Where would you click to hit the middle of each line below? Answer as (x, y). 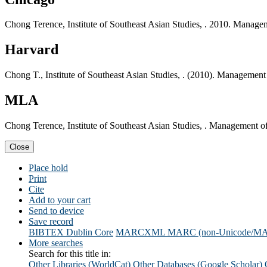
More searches (56, 243)
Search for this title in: (70, 254)
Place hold (48, 168)
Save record (51, 222)
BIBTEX (46, 232)
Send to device (56, 211)
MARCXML (140, 232)
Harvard (32, 50)
